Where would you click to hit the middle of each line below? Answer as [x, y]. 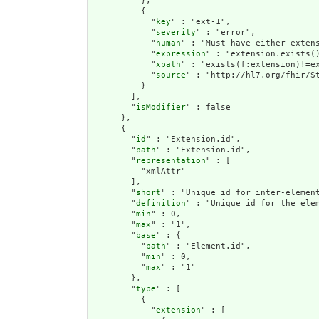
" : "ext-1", [201, 21]
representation [171, 160]
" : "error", [226, 32]
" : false [208, 107]
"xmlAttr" [138, 171]
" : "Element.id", [208, 246]
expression [181, 53]
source [171, 75]
